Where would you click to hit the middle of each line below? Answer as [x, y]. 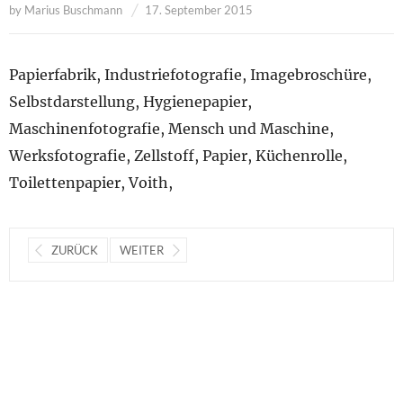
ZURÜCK [75, 250]
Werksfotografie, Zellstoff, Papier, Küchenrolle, [178, 155]
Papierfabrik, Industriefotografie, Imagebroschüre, [190, 74]
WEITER [142, 250]
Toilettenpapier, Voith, [91, 182]
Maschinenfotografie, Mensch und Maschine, [171, 128]
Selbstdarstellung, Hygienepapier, [130, 101]
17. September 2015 [199, 9]
